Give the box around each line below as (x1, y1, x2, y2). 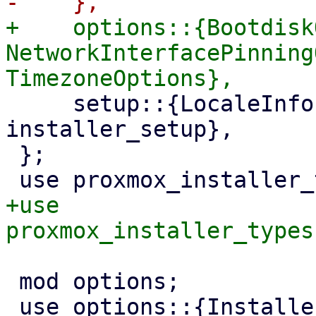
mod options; (6, 269, 19, 294)
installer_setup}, (6, 116, 233, 142)
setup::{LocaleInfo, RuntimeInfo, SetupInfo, (6, 91, 73, 116)
